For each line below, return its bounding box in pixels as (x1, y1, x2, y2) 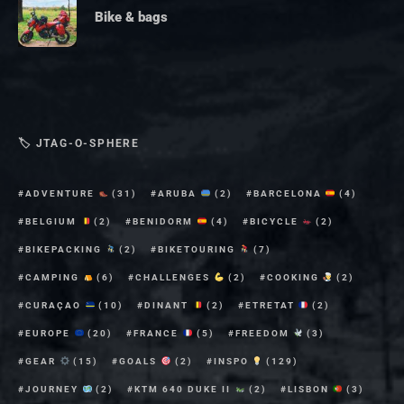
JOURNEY (25, 383, 82, 394)
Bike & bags (95, 9, 168, 26)
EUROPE (25, 327, 74, 338)
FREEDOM (234, 327, 293, 338)
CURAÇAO (25, 299, 85, 310)
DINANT (144, 299, 193, 310)
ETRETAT (244, 299, 298, 310)
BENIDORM (133, 216, 197, 226)
